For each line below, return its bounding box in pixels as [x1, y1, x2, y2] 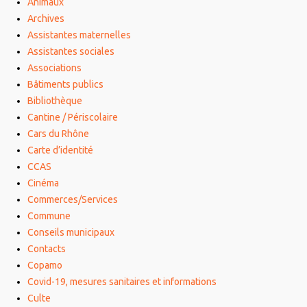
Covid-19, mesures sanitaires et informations [27, 276, 217, 288]
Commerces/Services [27, 194, 118, 206]
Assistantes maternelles [27, 29, 131, 41]
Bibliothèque [27, 95, 82, 107]
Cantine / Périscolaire [27, 112, 118, 123]
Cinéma [27, 177, 59, 189]
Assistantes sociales [27, 46, 114, 58]
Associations [27, 62, 82, 74]
